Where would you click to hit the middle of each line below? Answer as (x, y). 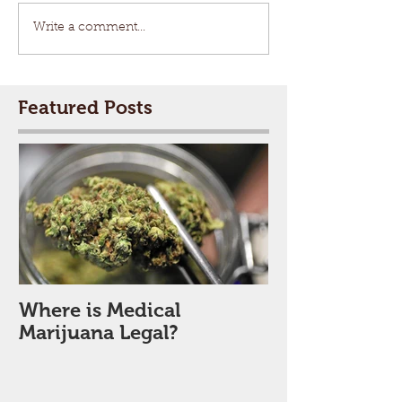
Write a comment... (89, 28)
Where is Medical (100, 310)
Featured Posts (85, 107)
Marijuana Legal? (98, 332)
